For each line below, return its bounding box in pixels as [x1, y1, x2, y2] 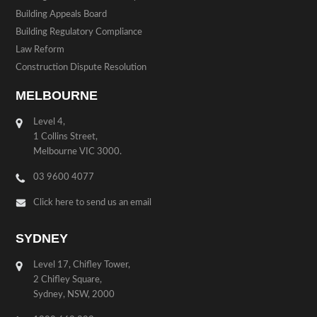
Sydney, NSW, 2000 [33, 290, 115, 300]
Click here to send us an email [33, 198, 152, 208]
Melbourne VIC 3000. [33, 147, 122, 157]
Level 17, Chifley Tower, [33, 260, 131, 270]
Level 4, [33, 117, 66, 127]
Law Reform [16, 45, 65, 55]
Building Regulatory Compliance [16, 28, 143, 38]
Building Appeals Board [16, 10, 108, 20]
